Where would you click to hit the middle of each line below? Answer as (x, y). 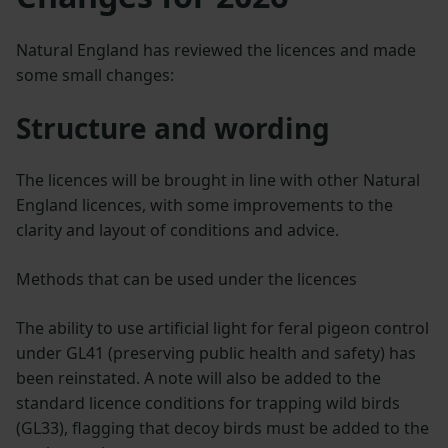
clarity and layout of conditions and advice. (177, 230)
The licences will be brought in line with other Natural (218, 180)
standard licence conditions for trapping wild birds (208, 403)
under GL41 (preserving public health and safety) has (216, 353)
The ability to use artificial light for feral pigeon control (222, 328)
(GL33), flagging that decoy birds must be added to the (222, 428)
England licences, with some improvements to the (204, 205)
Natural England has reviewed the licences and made (216, 50)
